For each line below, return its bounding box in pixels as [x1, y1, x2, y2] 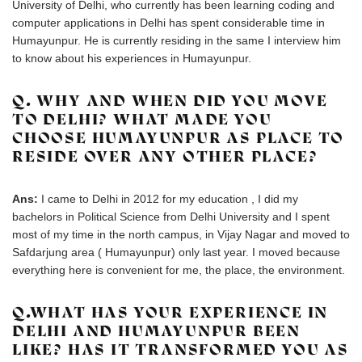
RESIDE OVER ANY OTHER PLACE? [12, 147, 318, 166]
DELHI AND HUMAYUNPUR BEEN [12, 322, 301, 340]
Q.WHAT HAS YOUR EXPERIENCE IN [12, 303, 329, 322]
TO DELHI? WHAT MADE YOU [12, 110, 272, 128]
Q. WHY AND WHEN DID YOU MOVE [12, 91, 328, 110]
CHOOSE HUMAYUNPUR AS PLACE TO [12, 128, 345, 147]
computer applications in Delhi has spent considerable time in [12, 16, 325, 29]
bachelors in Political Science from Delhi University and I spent [12, 210, 330, 223]
